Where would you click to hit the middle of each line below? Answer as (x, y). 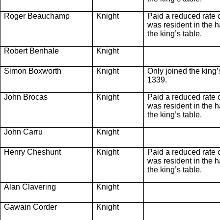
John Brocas (26, 97)
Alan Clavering (30, 187)
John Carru (23, 132)
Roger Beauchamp (38, 16)
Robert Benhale (31, 51)
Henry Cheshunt (32, 152)
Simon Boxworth (33, 71)
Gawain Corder (30, 207)
